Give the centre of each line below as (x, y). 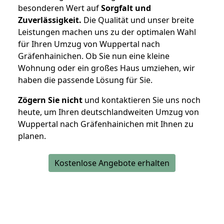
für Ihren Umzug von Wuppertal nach (89, 44)
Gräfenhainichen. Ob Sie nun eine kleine (94, 56)
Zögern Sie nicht (50, 100)
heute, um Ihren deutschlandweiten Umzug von (108, 112)
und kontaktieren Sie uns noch (141, 100)
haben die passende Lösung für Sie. (85, 80)
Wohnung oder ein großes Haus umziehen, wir (106, 68)
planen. (32, 136)
